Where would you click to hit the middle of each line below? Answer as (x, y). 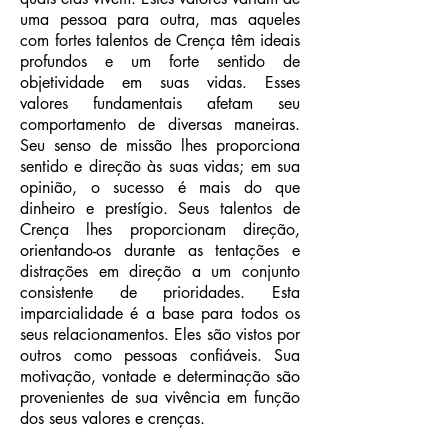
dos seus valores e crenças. (112, 418)
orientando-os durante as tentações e (160, 250)
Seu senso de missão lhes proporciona (160, 145)
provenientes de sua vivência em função (160, 397)
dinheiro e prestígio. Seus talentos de (160, 208)
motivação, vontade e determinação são (160, 376)
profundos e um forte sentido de (160, 61)
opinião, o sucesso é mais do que (160, 187)
